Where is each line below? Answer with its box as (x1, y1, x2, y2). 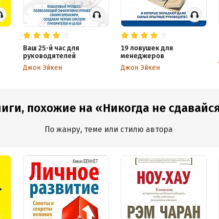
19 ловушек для (120, 44, 173, 52)
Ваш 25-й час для (22, 44, 79, 52)
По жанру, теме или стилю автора (44, 125, 173, 134)
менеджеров (120, 52, 164, 60)
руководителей (22, 52, 76, 60)
